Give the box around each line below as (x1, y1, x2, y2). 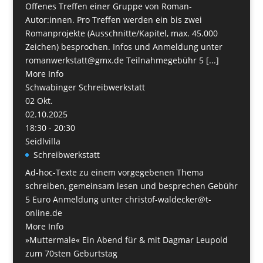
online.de (25, 207, 62, 218)
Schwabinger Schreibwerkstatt (25, 81, 145, 93)
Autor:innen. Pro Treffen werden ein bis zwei (25, 14, 202, 25)
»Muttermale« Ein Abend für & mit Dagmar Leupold (25, 234, 228, 245)
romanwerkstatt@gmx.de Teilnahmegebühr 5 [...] (25, 54, 219, 66)
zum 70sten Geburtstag (25, 247, 117, 259)
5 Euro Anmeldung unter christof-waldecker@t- (25, 193, 211, 205)
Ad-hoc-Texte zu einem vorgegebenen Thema (25, 166, 204, 178)
